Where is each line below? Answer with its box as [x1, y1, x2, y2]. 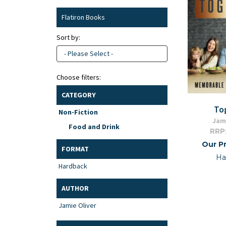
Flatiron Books [62, 13, 105, 22]
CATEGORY [62, 90, 96, 100]
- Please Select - [64, 48, 113, 58]
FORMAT [62, 144, 89, 154]
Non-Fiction [59, 107, 98, 117]
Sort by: [56, 33, 80, 42]
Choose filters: [56, 73, 101, 82]
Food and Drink [69, 122, 120, 132]
